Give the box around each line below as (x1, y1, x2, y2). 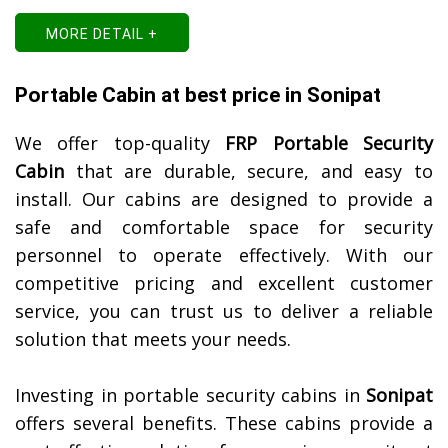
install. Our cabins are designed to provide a (15, 187, 433, 212)
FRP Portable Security (225, 131, 434, 156)
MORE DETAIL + (46, 26, 158, 43)
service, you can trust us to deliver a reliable (15, 299, 433, 324)
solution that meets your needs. (15, 327, 291, 352)
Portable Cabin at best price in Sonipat (15, 83, 381, 108)
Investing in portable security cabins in (15, 383, 366, 408)
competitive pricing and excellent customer (15, 271, 433, 296)
